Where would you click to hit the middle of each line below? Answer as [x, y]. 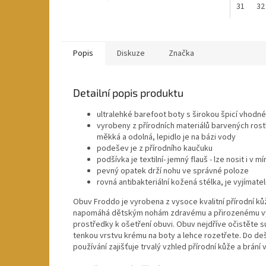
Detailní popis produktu [128, 92]
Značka [181, 53]
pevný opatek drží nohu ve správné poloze [173, 171]
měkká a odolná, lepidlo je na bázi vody [166, 137]
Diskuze [131, 53]
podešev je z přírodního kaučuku [155, 148]
